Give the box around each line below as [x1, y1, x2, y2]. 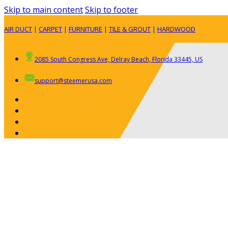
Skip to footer [85, 4, 138, 15]
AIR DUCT [4, 24, 32, 34]
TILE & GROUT [109, 24, 151, 34]
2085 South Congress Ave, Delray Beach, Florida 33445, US [35, 55, 203, 64]
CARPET [39, 24, 62, 34]
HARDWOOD [157, 24, 195, 34]
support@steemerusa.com [35, 76, 112, 85]
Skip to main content [4, 4, 83, 15]
